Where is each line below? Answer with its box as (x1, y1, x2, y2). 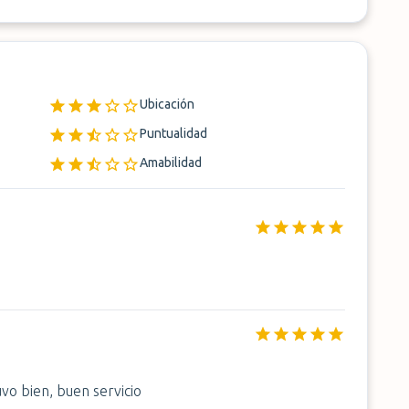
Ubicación (140, 97, 195, 111)
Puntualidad (140, 126, 208, 141)
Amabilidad (140, 155, 203, 170)
